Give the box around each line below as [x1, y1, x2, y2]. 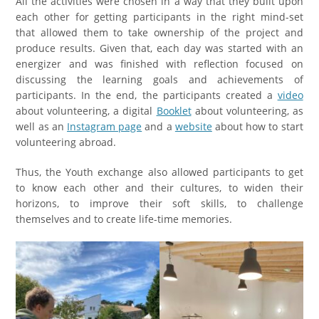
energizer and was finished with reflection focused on [16, 57, 303, 71]
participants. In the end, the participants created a [16, 88, 278, 103]
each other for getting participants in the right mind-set [16, 10, 303, 24]
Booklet [156, 104, 192, 118]
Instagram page [67, 120, 142, 134]
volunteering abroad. [16, 135, 117, 150]
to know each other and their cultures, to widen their [16, 181, 303, 195]
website [174, 120, 212, 134]
